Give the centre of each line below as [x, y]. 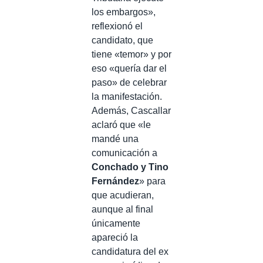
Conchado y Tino [130, 167]
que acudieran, [123, 195]
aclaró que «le [121, 124]
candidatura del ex [130, 251]
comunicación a [124, 153]
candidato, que [122, 40]
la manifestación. [127, 96]
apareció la [115, 237]
